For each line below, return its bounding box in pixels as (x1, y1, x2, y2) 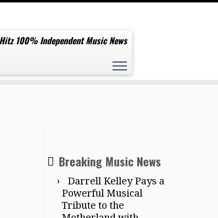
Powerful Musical (62, 187, 143, 199)
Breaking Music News (59, 152, 161, 170)
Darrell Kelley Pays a (68, 175, 164, 187)
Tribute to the (62, 199, 124, 211)
